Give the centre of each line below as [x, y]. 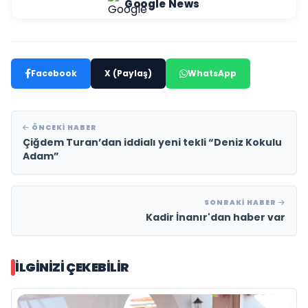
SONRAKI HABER [241, 203]
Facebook [54, 74]
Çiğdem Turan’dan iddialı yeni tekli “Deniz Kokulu [152, 143]
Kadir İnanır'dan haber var [216, 218]
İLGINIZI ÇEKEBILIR [72, 267]
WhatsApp [212, 74]
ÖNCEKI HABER [63, 128]
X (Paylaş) [128, 74]
